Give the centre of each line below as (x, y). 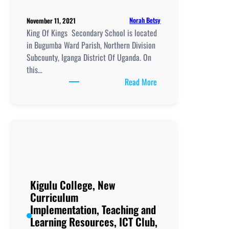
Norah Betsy (145, 20)
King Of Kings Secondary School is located (92, 32)
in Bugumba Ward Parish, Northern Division (91, 45)
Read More (141, 82)
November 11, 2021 (51, 20)
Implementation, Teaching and (93, 209)
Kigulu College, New (73, 185)
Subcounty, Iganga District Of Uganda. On (89, 57)
